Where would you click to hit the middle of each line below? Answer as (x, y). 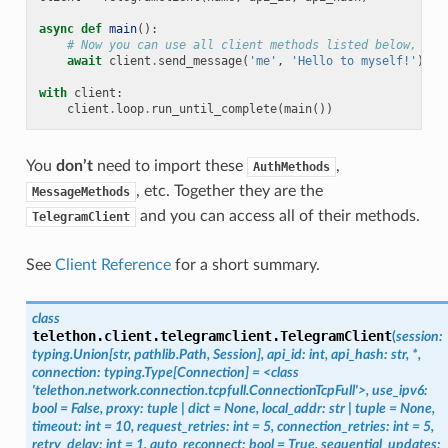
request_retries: (183, 426)
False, (86, 408)
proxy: (124, 408)
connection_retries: (333, 426)
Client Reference (112, 264)
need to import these (169, 165)
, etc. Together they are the (229, 190)
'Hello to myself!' (353, 60)
